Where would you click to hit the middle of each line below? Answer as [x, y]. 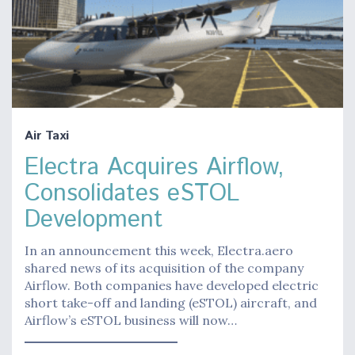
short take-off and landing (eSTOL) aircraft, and [171, 302]
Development [94, 219]
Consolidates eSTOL [132, 193]
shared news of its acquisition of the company [164, 267]
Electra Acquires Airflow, [155, 167]
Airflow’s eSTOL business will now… [131, 320]
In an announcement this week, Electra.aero [159, 250]
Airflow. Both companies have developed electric [172, 285]
